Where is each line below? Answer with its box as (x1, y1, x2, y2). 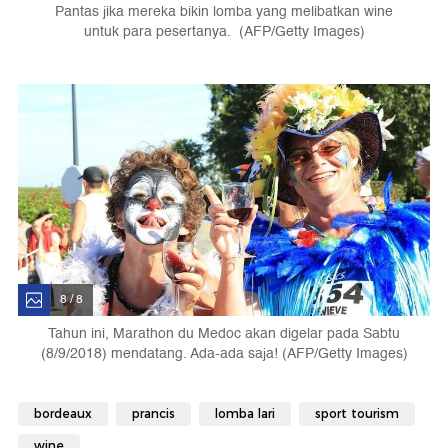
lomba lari (215, 406, 275, 422)
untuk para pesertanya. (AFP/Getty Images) (83, 20, 365, 44)
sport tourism (315, 406, 399, 422)
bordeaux (34, 406, 92, 422)
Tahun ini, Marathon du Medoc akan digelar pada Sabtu (48, 322, 400, 346)
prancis (132, 406, 175, 422)
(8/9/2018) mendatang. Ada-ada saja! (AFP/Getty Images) (40, 342, 408, 366)
